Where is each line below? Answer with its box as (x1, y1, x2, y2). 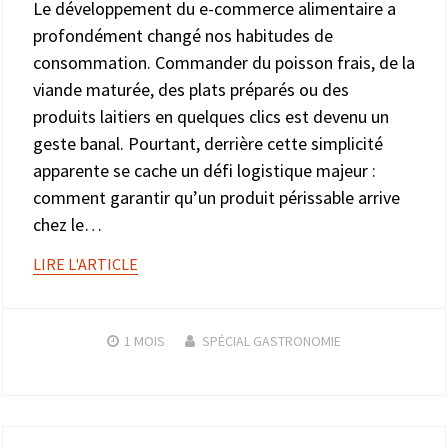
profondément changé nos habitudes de (33, 24, 333, 48)
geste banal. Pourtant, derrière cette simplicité (33, 132, 383, 156)
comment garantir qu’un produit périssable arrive (33, 186, 400, 210)
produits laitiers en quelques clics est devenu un (33, 105, 389, 129)
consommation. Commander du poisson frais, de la (33, 51, 415, 75)
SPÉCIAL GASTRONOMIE (202, 332, 341, 351)
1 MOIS (124, 332, 165, 351)
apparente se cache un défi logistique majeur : (33, 159, 376, 183)
